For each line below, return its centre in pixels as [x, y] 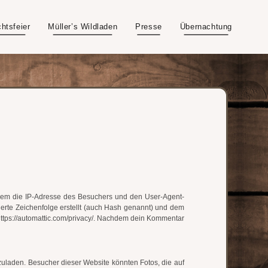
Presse [149, 27]
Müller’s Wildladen [83, 27]
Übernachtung [206, 27]
